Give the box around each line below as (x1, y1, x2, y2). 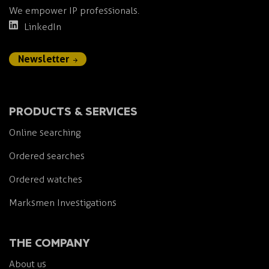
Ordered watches (9, 173, 82, 185)
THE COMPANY (9, 232, 90, 251)
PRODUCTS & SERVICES (9, 100, 138, 119)
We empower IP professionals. (9, 4, 139, 16)
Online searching (9, 126, 80, 138)
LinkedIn (24, 20, 61, 32)
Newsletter (18, 52, 69, 65)
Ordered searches (9, 150, 85, 162)
